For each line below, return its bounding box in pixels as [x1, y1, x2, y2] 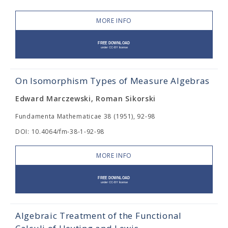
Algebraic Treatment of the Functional [15, 210, 182, 222]
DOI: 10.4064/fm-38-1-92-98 [15, 127, 105, 136]
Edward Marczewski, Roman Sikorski [15, 94, 156, 104]
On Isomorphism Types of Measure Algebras [15, 75, 210, 87]
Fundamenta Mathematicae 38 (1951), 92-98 [15, 112, 155, 121]
